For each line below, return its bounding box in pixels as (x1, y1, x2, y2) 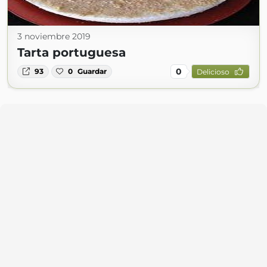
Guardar (77, 67, 107, 76)
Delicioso (196, 67, 229, 76)
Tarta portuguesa (17, 45, 126, 60)
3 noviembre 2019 (17, 31, 91, 42)
